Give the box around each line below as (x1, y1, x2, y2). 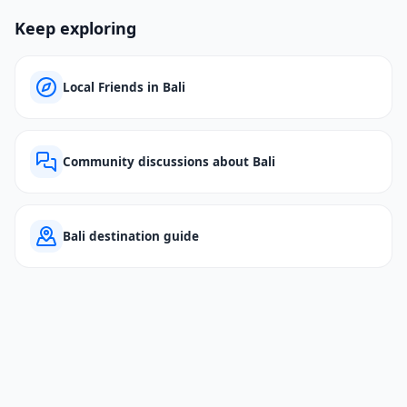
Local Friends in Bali (63, 79, 185, 95)
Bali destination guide (63, 228, 199, 244)
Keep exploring (15, 17, 136, 39)
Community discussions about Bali (63, 154, 275, 170)
